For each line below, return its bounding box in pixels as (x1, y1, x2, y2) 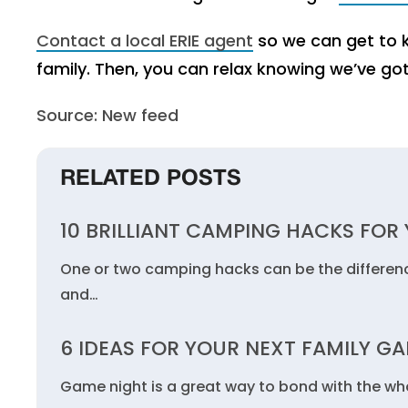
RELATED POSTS (60, 169, 241, 189)
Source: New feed (36, 104, 178, 127)
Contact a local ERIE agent (36, 29, 253, 52)
